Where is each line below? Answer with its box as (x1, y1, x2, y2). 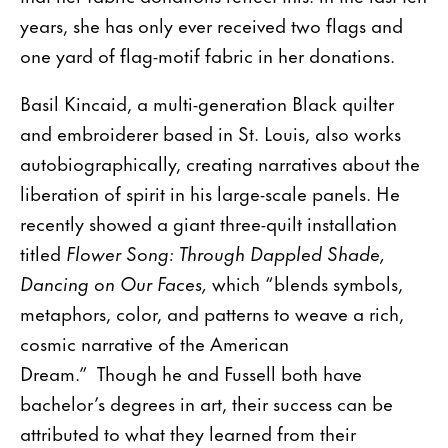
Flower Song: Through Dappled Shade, (66, 237, 385, 267)
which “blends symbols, (212, 267, 403, 297)
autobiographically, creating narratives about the (20, 147, 420, 177)
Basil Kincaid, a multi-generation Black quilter (20, 87, 394, 117)
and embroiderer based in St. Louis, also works (20, 117, 401, 147)
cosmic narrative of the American (20, 327, 289, 357)
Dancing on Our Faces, (20, 267, 212, 297)
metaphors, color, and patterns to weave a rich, (20, 297, 404, 327)
